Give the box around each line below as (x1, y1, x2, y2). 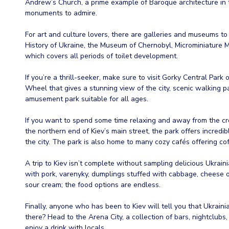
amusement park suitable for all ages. (25, 94, 148, 104)
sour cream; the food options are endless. (25, 180, 161, 190)
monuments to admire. (25, 8, 97, 18)
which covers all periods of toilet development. (25, 51, 178, 61)
